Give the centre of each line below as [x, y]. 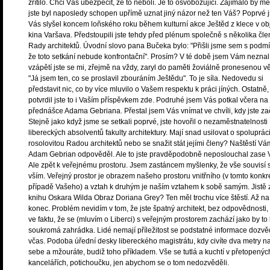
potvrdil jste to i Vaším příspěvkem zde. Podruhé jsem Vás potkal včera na [148, 100]
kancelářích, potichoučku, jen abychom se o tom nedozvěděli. [129, 263]
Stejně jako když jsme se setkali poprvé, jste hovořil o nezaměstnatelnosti [148, 122]
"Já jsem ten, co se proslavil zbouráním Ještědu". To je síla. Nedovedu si [146, 78]
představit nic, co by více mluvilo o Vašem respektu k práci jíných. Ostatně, [149, 89]
